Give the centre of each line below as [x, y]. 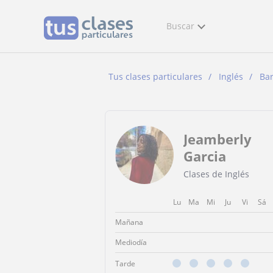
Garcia [205, 156]
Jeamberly [218, 139]
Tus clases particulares [155, 76]
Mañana [129, 222]
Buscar [180, 26]
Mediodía [131, 242]
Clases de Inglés [216, 174]
